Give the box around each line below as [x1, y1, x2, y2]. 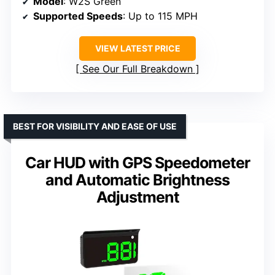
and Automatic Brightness [45, 170, 230, 189]
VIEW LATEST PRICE [95, 42, 180, 53]
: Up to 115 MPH [123, 9, 198, 22]
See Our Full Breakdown [82, 62, 193, 75]
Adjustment [96, 187, 179, 206]
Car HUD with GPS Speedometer [25, 153, 250, 172]
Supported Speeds [33, 9, 123, 22]
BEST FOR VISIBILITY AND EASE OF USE [13, 120, 177, 131]
